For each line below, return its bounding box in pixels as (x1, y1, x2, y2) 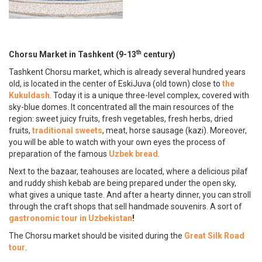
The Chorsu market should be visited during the (9, 230, 184, 240)
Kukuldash (9, 90, 50, 100)
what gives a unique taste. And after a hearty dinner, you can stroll (9, 189, 251, 199)
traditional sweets (32, 125, 102, 135)
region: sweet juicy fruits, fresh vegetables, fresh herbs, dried (9, 113, 233, 123)
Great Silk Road (184, 230, 244, 240)
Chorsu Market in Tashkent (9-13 (9, 49, 136, 59)
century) (142, 49, 175, 59)
